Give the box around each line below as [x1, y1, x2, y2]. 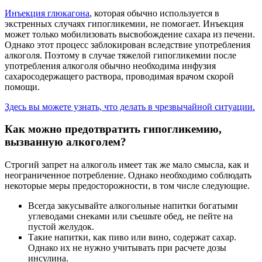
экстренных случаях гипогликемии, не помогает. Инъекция [5, 18, 243, 29]
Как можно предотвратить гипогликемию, [5, 123, 222, 136]
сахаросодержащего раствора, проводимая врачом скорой [5, 71, 234, 81]
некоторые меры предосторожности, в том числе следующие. [5, 181, 250, 191]
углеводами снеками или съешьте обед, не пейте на [28, 211, 233, 222]
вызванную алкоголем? [5, 136, 126, 149]
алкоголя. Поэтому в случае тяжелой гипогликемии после [5, 50, 236, 60]
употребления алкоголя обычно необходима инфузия [5, 60, 216, 71]
